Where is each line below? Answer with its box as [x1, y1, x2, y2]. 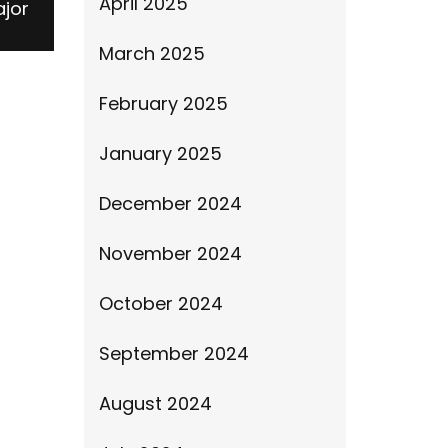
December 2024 [98, 191, 242, 216]
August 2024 [98, 391, 212, 416]
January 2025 [98, 141, 222, 166]
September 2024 [98, 341, 249, 366]
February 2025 [98, 91, 228, 116]
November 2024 [98, 241, 242, 266]
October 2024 [98, 291, 223, 316]
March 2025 [98, 41, 205, 66]
